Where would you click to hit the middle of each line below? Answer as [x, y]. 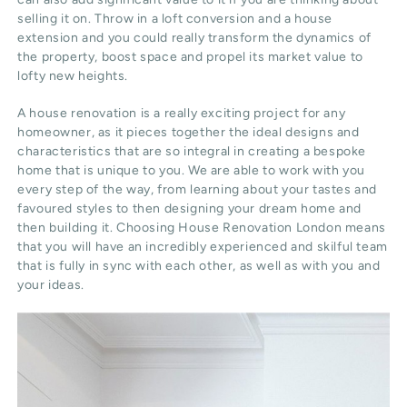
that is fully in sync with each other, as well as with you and [199, 266]
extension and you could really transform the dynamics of [194, 38]
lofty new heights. [73, 76]
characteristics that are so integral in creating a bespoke [192, 152]
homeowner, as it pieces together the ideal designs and [189, 133]
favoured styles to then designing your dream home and [190, 209]
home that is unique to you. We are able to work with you [191, 171]
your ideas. [51, 285]
